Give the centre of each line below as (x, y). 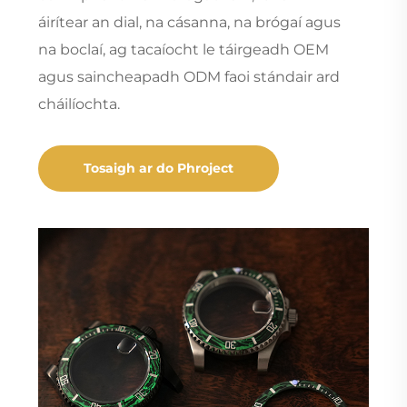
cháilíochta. (79, 104)
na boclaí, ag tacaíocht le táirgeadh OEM (183, 49)
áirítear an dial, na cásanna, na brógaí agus (189, 22)
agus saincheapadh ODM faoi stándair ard (189, 76)
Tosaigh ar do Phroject (158, 168)
